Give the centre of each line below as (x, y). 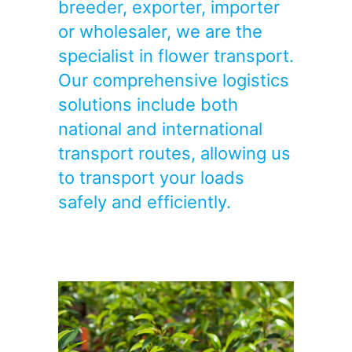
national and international (160, 129)
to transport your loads (151, 178)
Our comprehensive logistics (174, 81)
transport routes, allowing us (174, 154)
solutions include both (148, 105)
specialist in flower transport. (176, 56)
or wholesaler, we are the (160, 32)
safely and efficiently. (145, 202)
